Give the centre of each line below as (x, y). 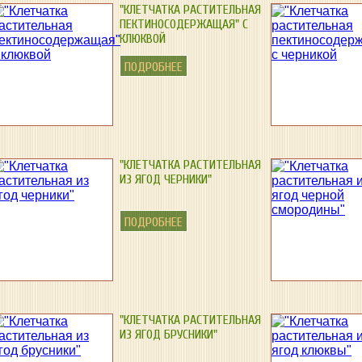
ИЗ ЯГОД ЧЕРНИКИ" (166, 179)
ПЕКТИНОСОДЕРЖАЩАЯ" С (184, 24)
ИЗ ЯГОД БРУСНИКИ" (168, 335)
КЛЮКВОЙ (143, 39)
